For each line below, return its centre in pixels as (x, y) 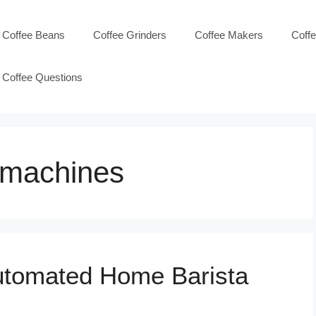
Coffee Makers (229, 35)
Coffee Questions (42, 77)
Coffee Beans (34, 35)
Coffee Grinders (130, 35)
